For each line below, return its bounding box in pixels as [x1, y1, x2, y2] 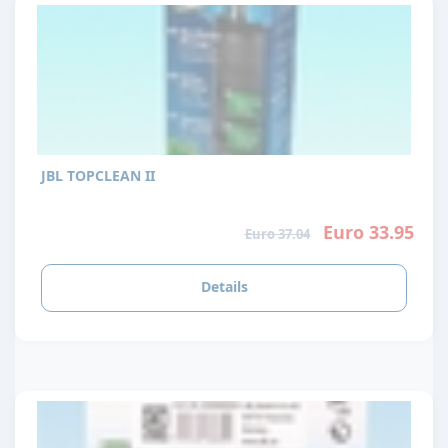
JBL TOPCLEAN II [41, 166, 155, 186]
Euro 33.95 [322, 219, 414, 244]
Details [200, 277, 248, 297]
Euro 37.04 [244, 224, 310, 243]
